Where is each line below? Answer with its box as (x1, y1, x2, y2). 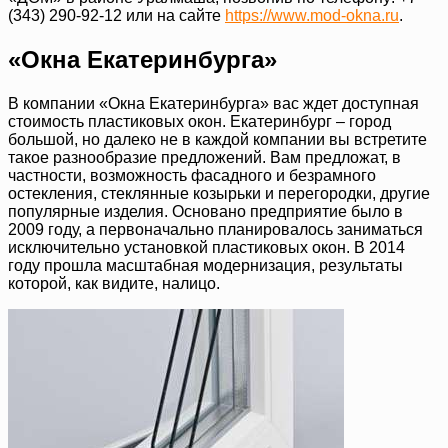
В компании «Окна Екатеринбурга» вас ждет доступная (8, 95, 419, 113)
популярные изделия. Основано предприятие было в (8, 203, 403, 221)
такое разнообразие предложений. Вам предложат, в (8, 149, 401, 167)
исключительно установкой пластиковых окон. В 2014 (8, 239, 405, 257)
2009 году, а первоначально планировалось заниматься (8, 221, 423, 239)
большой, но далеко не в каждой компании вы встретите (8, 131, 427, 149)
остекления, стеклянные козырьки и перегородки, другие (8, 185, 430, 203)
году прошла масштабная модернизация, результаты (8, 257, 403, 275)
